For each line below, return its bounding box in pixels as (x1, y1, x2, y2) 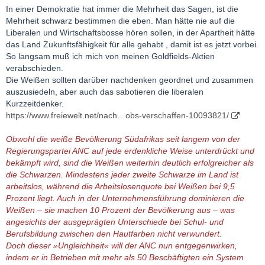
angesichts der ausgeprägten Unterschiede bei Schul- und (6, 217, 224, 227)
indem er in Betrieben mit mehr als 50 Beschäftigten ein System (6, 253, 244, 262)
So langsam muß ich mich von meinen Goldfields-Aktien (6, 51, 215, 61)
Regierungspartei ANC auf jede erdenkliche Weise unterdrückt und (6, 146, 254, 156)
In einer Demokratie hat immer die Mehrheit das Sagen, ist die (6, 4, 238, 14)
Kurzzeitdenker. (6, 99, 64, 108)
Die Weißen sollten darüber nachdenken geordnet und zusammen (6, 75, 253, 85)
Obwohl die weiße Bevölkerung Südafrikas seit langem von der (6, 134, 240, 144)
